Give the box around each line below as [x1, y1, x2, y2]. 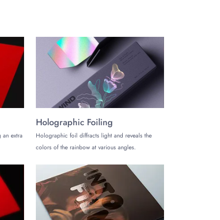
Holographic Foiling [36, 115, 113, 129]
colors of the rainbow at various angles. [36, 142, 136, 152]
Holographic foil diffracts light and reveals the [36, 131, 152, 140]
